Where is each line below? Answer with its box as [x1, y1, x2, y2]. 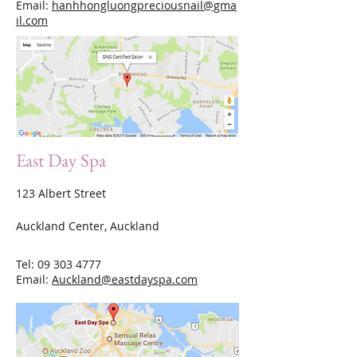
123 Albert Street [16, 186, 106, 201]
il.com [16, 13, 48, 28]
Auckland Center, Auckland [16, 218, 159, 233]
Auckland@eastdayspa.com [52, 272, 198, 287]
